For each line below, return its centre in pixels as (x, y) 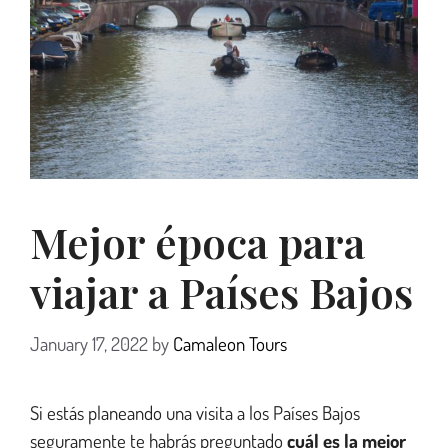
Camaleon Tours (230, 343)
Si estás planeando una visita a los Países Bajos (195, 412)
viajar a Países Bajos (221, 292)
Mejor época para (197, 242)
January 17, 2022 (89, 343)
